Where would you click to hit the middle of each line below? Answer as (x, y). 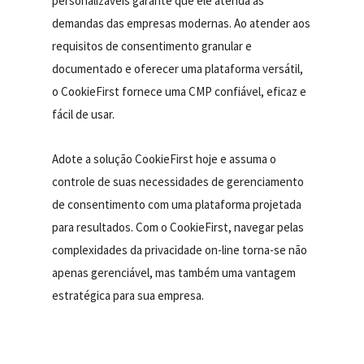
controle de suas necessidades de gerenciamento (178, 182)
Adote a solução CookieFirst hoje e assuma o (165, 159)
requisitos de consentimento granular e (152, 46)
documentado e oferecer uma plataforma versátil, (178, 69)
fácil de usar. (84, 115)
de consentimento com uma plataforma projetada (177, 205)
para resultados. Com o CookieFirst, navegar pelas (178, 227)
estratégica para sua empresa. (128, 296)
